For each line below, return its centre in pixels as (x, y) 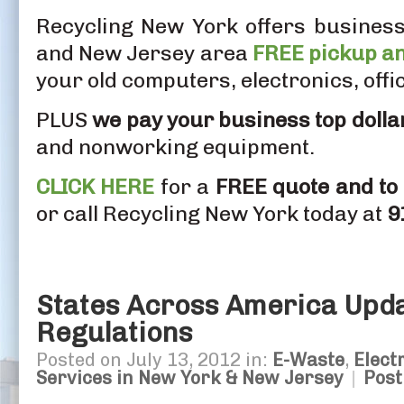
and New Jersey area (144, 53)
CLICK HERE (96, 186)
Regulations (115, 332)
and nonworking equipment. (175, 147)
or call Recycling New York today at (211, 213)
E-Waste (308, 359)
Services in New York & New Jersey (190, 377)
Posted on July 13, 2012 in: (154, 359)
